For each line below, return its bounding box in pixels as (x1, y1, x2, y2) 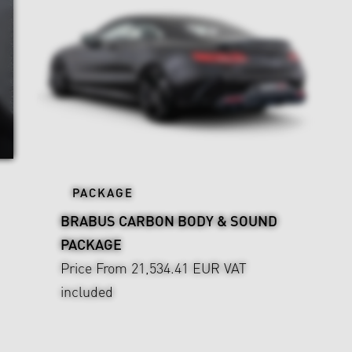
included (60, 281, 113, 302)
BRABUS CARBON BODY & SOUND (60, 211, 277, 231)
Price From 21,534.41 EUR (60, 258, 220, 278)
